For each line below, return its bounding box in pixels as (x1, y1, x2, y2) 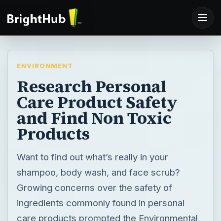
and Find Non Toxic (16, 106, 172, 129)
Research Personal (16, 74, 166, 98)
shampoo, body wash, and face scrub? (16, 166, 180, 178)
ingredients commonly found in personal (16, 197, 184, 208)
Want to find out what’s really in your (16, 151, 168, 162)
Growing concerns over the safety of (16, 182, 172, 193)
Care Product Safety (16, 90, 178, 113)
